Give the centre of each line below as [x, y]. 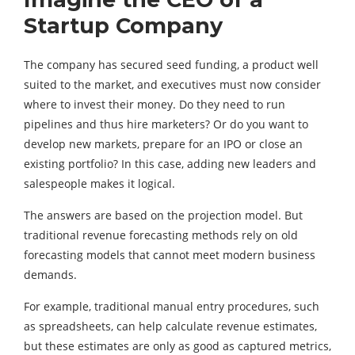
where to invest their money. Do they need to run [155, 105]
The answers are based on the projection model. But [163, 216]
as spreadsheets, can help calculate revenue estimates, [170, 326]
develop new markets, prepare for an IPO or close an [163, 144]
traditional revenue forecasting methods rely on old [161, 235]
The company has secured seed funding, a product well [171, 65]
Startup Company [123, 26]
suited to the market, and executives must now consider [172, 85]
